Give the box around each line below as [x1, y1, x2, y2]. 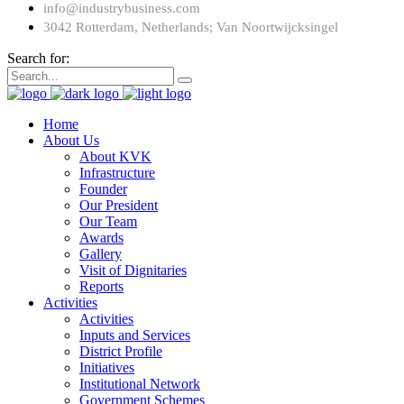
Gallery [79, 246, 122, 262]
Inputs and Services [79, 327, 190, 344]
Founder [79, 181, 127, 197]
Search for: [7, 50, 69, 67]
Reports [79, 279, 124, 295]
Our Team [79, 214, 137, 230]
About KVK [79, 149, 151, 165]
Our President [79, 197, 158, 214]
